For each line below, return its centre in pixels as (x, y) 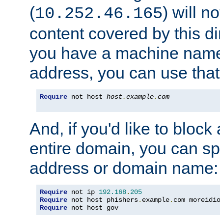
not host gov (93, 208)
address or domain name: (124, 168)
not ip (83, 192)
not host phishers (103, 200)
